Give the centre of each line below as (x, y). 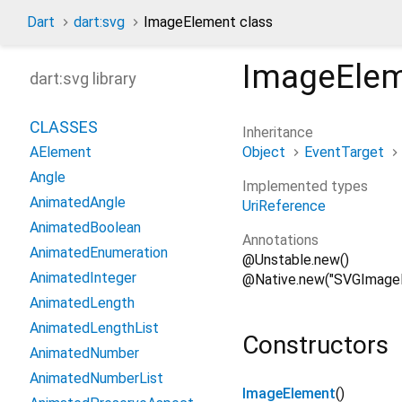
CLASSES (64, 127)
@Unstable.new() (296, 259)
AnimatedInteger (83, 278)
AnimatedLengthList (94, 328)
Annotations (280, 240)
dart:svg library (83, 79)
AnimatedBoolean (85, 227)
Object (264, 152)
